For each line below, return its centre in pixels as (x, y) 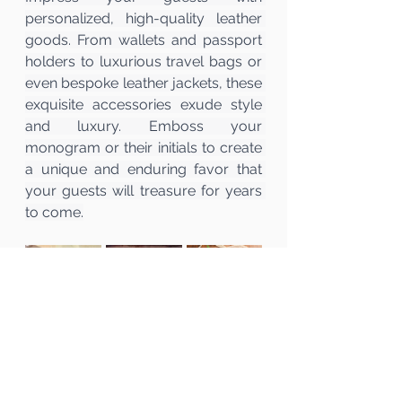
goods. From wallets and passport (144, 39)
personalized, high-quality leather (144, 18)
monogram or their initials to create (144, 147)
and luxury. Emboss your (144, 126)
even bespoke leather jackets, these (144, 83)
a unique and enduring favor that (144, 169)
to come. (54, 212)
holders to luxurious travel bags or (144, 61)
